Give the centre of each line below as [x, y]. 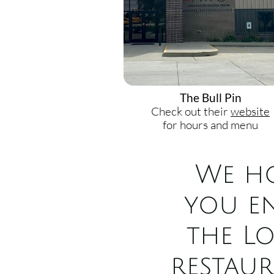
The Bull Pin [210, 98]
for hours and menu [210, 125]
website [250, 111]
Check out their [191, 111]
